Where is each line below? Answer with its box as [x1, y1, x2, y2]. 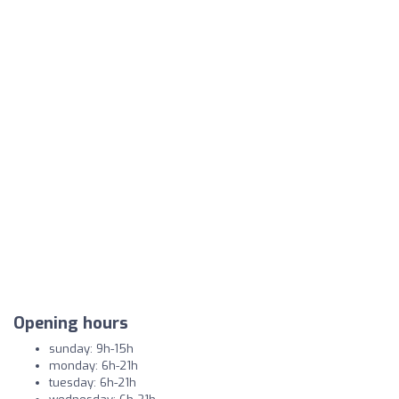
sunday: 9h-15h [49, 341, 134, 357]
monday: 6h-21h [49, 358, 138, 374]
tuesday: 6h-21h [49, 375, 136, 391]
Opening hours [13, 313, 128, 335]
